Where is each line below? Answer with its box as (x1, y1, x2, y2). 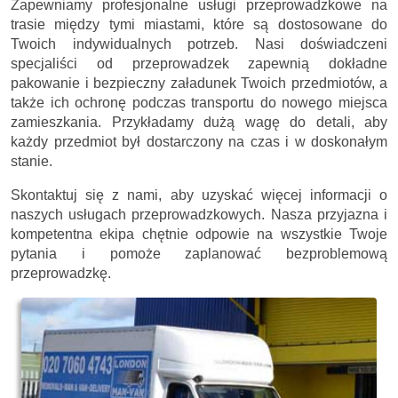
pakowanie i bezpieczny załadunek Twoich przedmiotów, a (11, 75, 387, 91)
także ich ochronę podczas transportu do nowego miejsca (11, 94, 387, 110)
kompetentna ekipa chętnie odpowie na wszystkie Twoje (11, 226, 387, 242)
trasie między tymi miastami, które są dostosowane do (11, 16, 387, 32)
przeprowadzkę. (11, 265, 111, 281)
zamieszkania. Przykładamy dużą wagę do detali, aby (11, 114, 387, 130)
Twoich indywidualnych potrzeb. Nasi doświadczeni (11, 36, 387, 52)
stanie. (11, 153, 52, 169)
